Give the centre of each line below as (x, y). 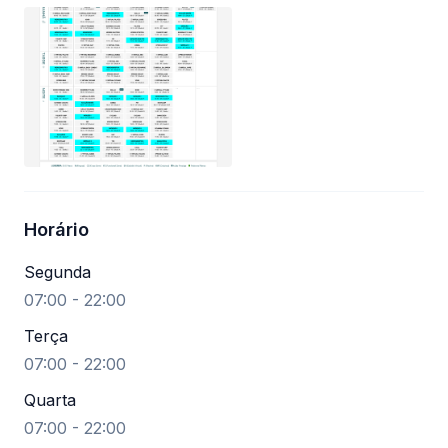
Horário (56, 229)
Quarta (50, 400)
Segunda (57, 272)
